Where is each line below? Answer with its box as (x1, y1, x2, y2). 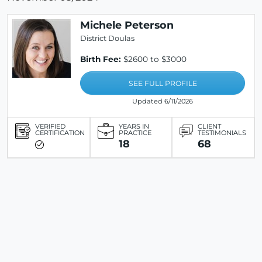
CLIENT (198, 122, 222, 131)
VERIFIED (35, 122, 65, 131)
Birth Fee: (80, 54, 121, 64)
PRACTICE (118, 129, 151, 137)
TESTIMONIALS (198, 129, 247, 137)
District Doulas (80, 34, 135, 43)
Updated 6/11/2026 (132, 97, 193, 106)
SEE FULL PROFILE (128, 79, 197, 88)
